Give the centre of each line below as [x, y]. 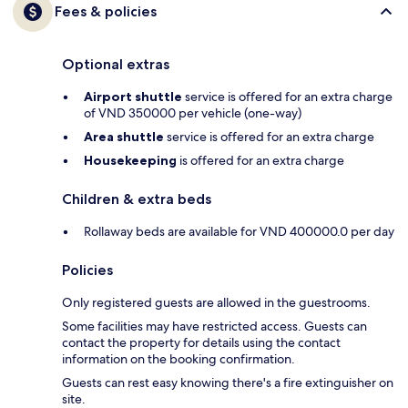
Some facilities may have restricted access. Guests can [214, 326]
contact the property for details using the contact [201, 342]
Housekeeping [130, 160]
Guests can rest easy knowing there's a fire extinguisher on [228, 382]
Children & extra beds [137, 199]
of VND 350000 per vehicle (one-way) [193, 112]
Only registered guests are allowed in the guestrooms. [216, 302]
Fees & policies [106, 11]
